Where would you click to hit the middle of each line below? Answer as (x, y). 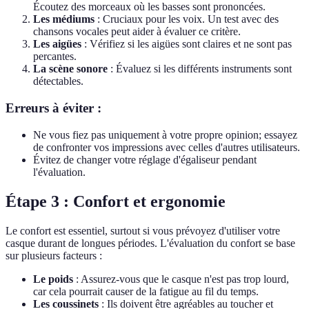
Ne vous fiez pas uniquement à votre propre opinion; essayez (165, 134)
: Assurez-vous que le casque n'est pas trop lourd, (181, 279)
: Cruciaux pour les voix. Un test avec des (187, 19)
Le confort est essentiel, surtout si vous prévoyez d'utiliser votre (143, 230)
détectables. (58, 81)
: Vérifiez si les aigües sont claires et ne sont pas (187, 44)
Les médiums (64, 19)
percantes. (55, 57)
